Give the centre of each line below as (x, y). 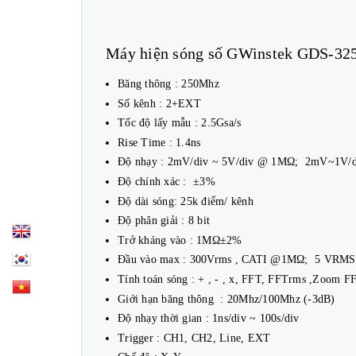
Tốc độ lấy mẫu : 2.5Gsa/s (180, 123)
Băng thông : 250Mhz (168, 84)
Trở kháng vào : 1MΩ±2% (180, 240)
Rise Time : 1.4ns (159, 142)
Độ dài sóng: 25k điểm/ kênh (186, 201)
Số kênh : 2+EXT (159, 103)
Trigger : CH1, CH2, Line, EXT (194, 338)
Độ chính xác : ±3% (166, 181)
